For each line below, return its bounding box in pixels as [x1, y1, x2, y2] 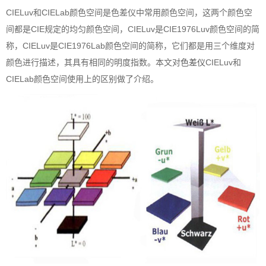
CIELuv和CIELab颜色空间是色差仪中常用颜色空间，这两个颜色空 [6, 7, 252, 17]
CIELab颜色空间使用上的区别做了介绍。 [6, 74, 159, 84]
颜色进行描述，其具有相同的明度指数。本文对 [6, 57, 180, 67]
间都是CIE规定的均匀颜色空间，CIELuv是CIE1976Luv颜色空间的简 [6, 24, 259, 34]
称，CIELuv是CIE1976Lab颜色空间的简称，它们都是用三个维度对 [6, 40, 255, 50]
